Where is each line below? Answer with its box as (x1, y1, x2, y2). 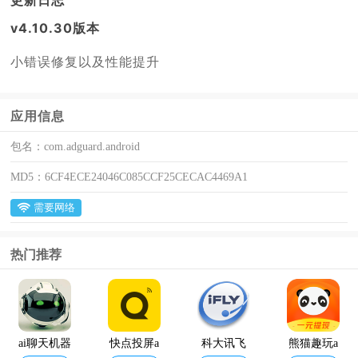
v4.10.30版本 (10, 19, 101, 36)
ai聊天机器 (18, 336, 71, 349)
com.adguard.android (44, 140, 141, 153)
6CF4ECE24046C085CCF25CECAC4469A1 (45, 170, 249, 183)
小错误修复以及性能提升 (10, 53, 161, 70)
